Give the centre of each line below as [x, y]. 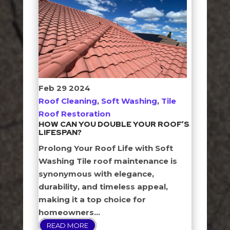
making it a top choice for [92, 199]
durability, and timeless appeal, [103, 187]
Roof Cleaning [68, 101]
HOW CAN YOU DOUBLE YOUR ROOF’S [114, 124]
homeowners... [69, 212]
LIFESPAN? [60, 132]
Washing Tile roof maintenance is [108, 161]
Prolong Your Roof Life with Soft [106, 148]
